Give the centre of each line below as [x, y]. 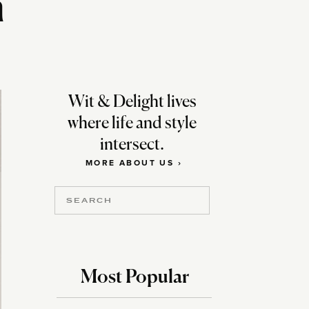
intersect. [132, 145]
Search [80, 200]
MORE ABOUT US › [134, 163]
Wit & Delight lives [132, 102]
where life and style [132, 123]
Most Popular [135, 278]
